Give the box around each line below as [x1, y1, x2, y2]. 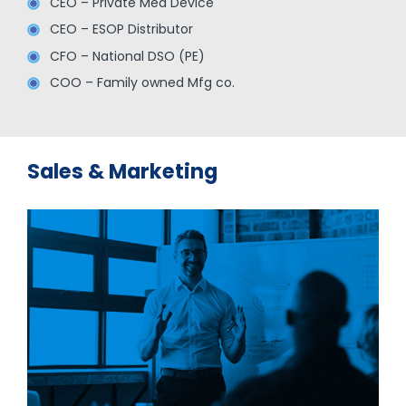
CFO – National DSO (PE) [49, 46, 205, 65]
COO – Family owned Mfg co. [49, 72, 235, 92]
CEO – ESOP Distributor [49, 20, 193, 39]
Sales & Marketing [26, 157, 217, 187]
